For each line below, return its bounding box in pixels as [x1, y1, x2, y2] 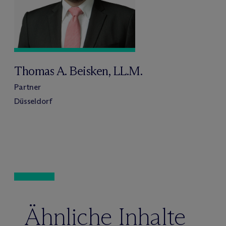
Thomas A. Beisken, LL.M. [14, 63, 143, 78]
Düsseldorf [14, 96, 52, 106]
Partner [14, 82, 41, 92]
